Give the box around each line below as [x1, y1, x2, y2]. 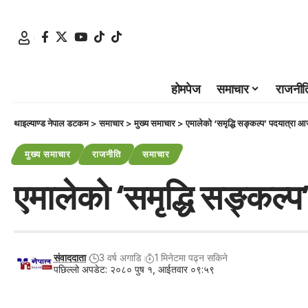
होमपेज [170, 82, 201, 97]
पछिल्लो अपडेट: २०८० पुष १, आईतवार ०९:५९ [54, 264, 215, 276]
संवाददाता [54, 252, 87, 264]
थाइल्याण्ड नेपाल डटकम [14, 117, 89, 129]
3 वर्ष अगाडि [99, 252, 142, 264]
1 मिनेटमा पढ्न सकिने [155, 252, 228, 264]
